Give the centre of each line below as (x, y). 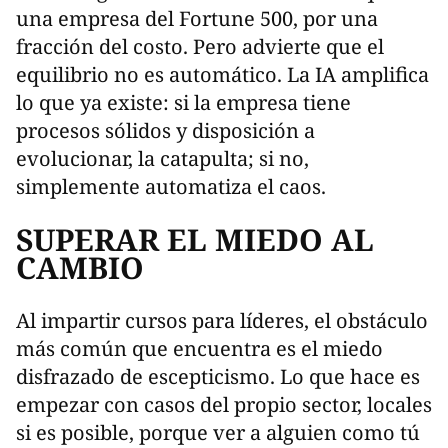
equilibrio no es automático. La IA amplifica (222, 74)
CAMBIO (80, 267)
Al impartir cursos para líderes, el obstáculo (222, 320)
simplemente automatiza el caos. (171, 186)
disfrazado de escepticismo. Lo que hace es (218, 376)
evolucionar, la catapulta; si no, (162, 158)
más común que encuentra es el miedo (199, 348)
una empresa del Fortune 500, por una (197, 18)
